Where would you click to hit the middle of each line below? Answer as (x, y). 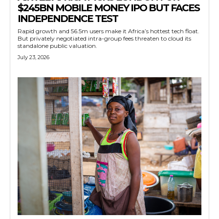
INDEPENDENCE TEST (68, 18)
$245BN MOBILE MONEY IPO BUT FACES (109, 8)
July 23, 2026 (33, 57)
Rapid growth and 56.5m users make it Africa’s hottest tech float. (109, 31)
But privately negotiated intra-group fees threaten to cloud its (104, 38)
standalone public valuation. (57, 45)
